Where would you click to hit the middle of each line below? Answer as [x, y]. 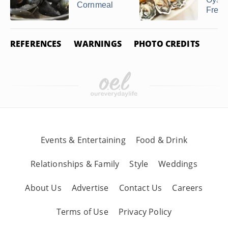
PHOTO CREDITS [166, 44]
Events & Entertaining [83, 140]
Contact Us [140, 188]
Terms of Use [82, 212]
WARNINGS [97, 44]
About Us [43, 188]
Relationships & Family [75, 164]
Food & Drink [162, 140]
